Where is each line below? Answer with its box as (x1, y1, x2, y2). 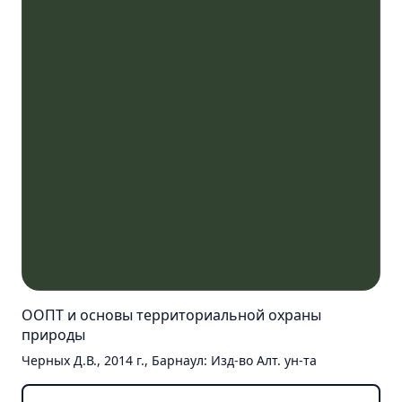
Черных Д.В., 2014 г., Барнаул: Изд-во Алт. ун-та (22, 352, 317, 370)
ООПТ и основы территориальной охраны (22, 305, 321, 326)
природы (22, 325, 85, 345)
